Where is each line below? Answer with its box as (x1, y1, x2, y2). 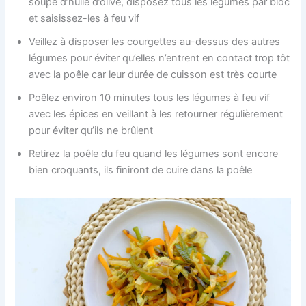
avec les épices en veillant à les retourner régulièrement (29, 107, 283, 120)
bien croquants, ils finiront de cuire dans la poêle (29, 163, 253, 176)
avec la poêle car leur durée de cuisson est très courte (29, 68, 277, 81)
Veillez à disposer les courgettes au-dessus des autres (29, 35, 281, 48)
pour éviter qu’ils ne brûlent (29, 124, 156, 137)
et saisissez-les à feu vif (29, 12, 143, 25)
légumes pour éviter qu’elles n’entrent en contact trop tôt (29, 51, 290, 64)
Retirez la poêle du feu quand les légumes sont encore (29, 147, 279, 160)
